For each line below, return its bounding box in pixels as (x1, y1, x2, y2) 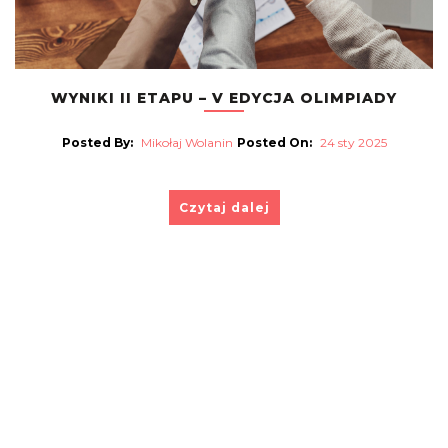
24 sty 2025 (319, 134, 387, 150)
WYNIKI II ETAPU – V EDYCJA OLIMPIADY (51, 88, 397, 107)
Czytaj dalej (178, 199, 270, 215)
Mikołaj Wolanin (140, 134, 233, 150)
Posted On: (236, 134, 312, 150)
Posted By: (61, 134, 133, 150)
